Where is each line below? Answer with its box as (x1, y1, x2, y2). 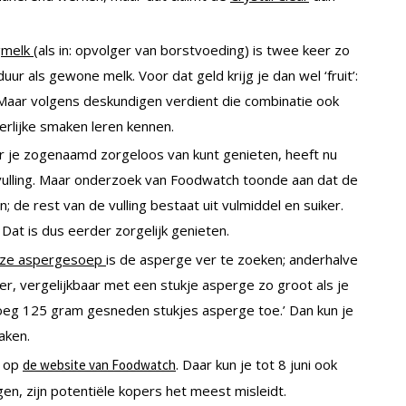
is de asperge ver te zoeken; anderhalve (106, 250, 358, 269)
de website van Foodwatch (23, 355, 176, 373)
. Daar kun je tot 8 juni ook (176, 354, 337, 373)
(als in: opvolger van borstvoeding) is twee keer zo (34, 40, 350, 59)
